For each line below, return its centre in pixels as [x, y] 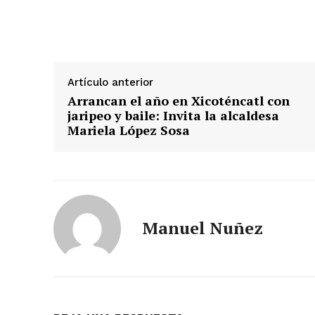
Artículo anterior [110, 83]
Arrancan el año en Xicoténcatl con [179, 101]
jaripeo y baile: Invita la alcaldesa [173, 116]
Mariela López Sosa [129, 130]
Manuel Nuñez [202, 228]
